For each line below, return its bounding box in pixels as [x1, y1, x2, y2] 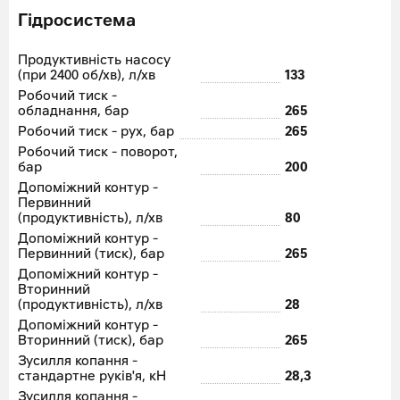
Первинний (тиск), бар [18, 247, 164, 262]
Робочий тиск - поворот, [18, 146, 178, 160]
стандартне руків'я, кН [18, 370, 166, 384]
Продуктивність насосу [18, 54, 171, 68]
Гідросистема [18, 12, 136, 30]
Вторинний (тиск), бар [18, 334, 163, 348]
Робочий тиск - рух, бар [18, 125, 174, 139]
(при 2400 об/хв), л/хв [18, 69, 155, 83]
